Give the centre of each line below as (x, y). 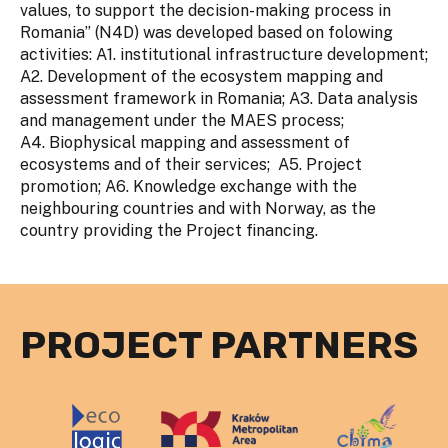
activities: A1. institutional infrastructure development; (224, 54)
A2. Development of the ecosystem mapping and (201, 76)
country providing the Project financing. (169, 230)
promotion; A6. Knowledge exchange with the (188, 186)
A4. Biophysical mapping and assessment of (185, 142)
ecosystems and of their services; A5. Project (191, 164)
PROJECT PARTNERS (219, 345)
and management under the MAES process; (184, 120)
